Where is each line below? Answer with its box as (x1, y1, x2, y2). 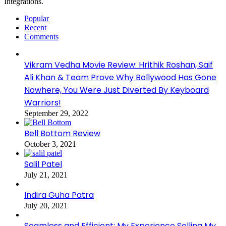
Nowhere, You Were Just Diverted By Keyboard (24, 84, 209, 96)
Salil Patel (24, 158, 62, 171)
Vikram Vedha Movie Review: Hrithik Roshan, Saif (24, 59, 213, 71)
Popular (24, 14, 49, 23)
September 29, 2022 (24, 109, 88, 118)
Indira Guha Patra (24, 189, 94, 201)
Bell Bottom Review (24, 128, 100, 140)
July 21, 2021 (24, 171, 68, 180)
